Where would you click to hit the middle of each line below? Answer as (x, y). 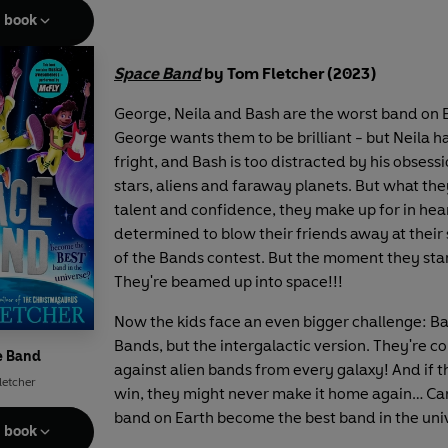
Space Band (157, 73)
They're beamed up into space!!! (228, 281)
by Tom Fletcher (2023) (288, 73)
